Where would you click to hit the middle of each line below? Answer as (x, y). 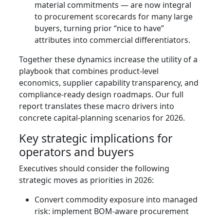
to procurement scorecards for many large (114, 17)
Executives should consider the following (94, 169)
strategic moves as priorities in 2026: (86, 180)
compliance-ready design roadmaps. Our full (101, 95)
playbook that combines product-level (89, 71)
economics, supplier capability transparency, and (109, 83)
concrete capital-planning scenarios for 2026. (102, 118)
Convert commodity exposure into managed (116, 200)
